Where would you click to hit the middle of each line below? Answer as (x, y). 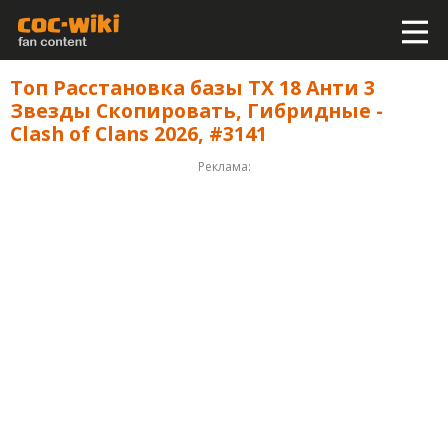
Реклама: (224, 166)
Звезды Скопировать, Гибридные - (196, 110)
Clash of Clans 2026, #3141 (138, 133)
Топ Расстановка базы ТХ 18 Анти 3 (192, 87)
